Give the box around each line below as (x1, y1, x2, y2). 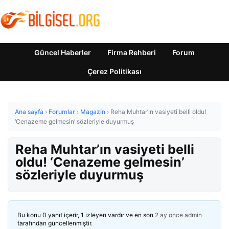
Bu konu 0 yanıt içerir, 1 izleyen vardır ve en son (17, 211, 155, 219)
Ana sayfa (15, 108, 43, 116)
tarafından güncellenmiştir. (17, 219, 93, 227)
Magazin (80, 108, 105, 116)
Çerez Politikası (87, 67, 142, 76)
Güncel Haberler (34, 48, 91, 57)
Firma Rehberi (107, 48, 156, 57)
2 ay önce (155, 211, 183, 219)
